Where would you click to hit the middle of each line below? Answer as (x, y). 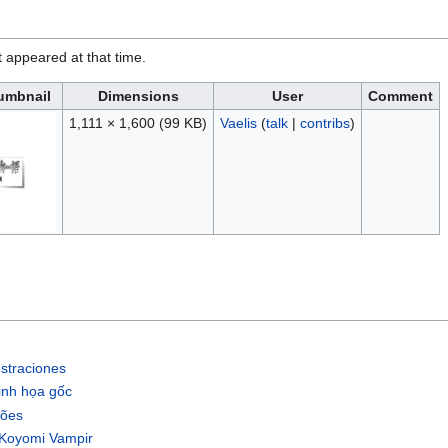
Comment (400, 96)
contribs (324, 123)
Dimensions (138, 96)
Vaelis (238, 123)
